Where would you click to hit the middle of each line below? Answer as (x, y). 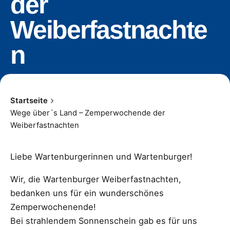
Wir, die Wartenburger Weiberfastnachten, (96, 179)
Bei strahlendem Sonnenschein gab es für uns (104, 221)
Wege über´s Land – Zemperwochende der (88, 113)
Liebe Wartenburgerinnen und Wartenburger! (101, 157)
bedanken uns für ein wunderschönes (87, 193)
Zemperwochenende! (53, 207)
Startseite (29, 101)
